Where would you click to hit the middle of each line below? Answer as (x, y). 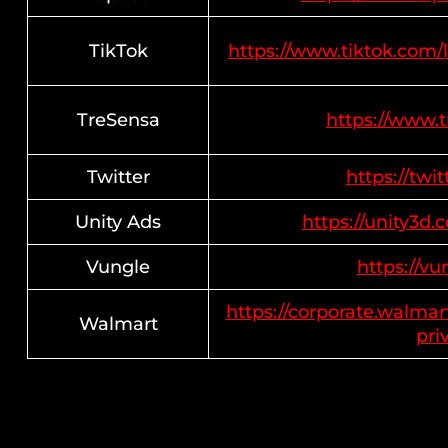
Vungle (118, 267)
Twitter (118, 177)
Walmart (118, 324)
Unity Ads (118, 222)
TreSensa (118, 120)
